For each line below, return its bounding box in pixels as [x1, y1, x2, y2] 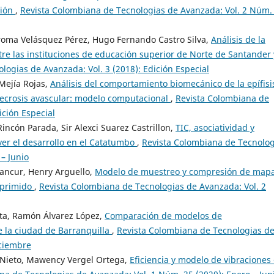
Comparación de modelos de [105, 210, 222, 222]
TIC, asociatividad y [176, 122, 254, 134]
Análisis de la [211, 34, 265, 46]
